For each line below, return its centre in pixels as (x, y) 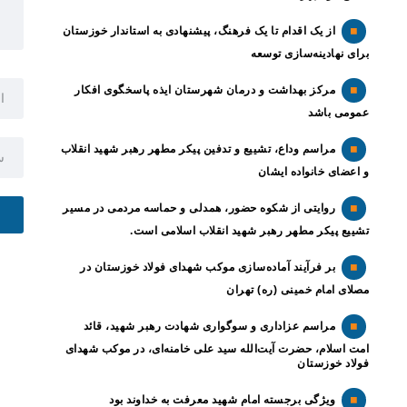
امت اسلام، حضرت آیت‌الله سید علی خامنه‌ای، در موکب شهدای (217, 349)
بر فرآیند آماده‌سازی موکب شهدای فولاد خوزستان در (208, 267)
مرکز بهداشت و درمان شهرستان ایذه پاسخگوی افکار (205, 90)
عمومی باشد (338, 113)
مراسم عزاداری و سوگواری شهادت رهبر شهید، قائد (209, 326)
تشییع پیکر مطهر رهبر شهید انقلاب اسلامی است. (249, 231)
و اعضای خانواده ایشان (313, 172)
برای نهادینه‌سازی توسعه (308, 54)
